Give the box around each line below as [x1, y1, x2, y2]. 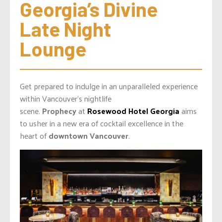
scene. [20, 104, 42, 118]
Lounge [20, 37, 86, 61]
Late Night [20, 17, 111, 41]
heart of [20, 128, 49, 143]
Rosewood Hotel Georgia [87, 104, 179, 118]
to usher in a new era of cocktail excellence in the [20, 116, 183, 131]
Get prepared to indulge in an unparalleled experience [20, 79, 198, 94]
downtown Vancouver [49, 128, 128, 143]
